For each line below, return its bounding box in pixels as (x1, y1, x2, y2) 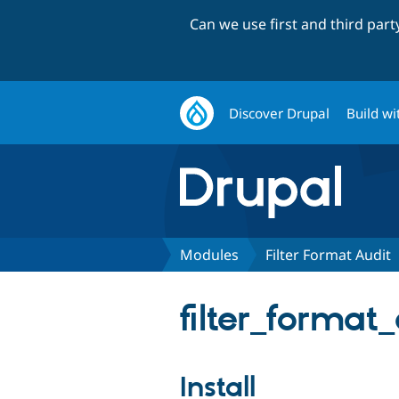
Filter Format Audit (265, 244, 391, 265)
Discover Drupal (229, 103, 330, 122)
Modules (180, 244, 239, 265)
